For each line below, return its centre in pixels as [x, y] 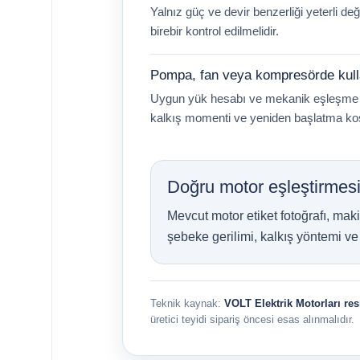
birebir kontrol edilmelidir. [215, 31]
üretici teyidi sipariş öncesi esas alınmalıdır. [252, 320]
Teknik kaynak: [187, 304]
